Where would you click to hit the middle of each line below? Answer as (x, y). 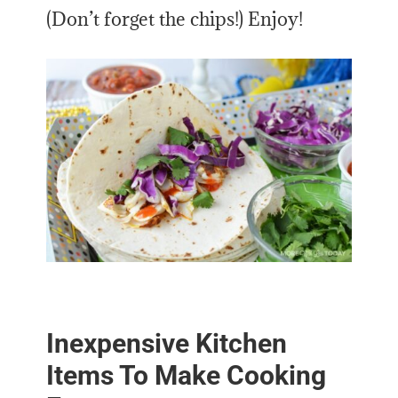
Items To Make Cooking (187, 376)
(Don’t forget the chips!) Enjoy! (175, 20)
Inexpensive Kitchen (167, 344)
